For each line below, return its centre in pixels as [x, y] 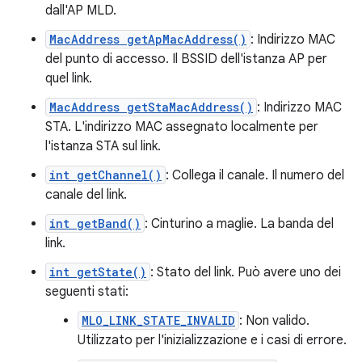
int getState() [98, 271]
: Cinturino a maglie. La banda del [239, 223]
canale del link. [86, 194]
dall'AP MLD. [81, 10]
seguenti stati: [87, 291]
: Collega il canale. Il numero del [255, 175]
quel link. [69, 78]
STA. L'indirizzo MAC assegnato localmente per [182, 126]
